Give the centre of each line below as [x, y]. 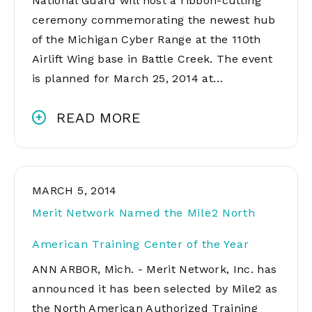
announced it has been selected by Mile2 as [155, 289]
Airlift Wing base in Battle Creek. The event [152, 59]
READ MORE [99, 118]
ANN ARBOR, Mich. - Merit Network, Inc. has [155, 269]
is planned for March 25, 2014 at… [128, 78]
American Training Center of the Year [141, 244]
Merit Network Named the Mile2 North [144, 213]
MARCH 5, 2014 [75, 190]
